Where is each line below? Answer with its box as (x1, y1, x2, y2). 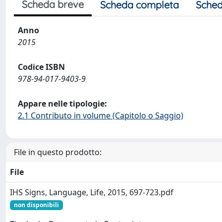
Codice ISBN (18, 61, 65, 72)
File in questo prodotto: (14, 147, 102, 158)
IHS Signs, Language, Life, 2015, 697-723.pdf (10, 187, 173, 198)
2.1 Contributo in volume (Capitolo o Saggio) (18, 110, 183, 121)
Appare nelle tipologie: (18, 98, 107, 109)
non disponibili (13, 201, 59, 209)
